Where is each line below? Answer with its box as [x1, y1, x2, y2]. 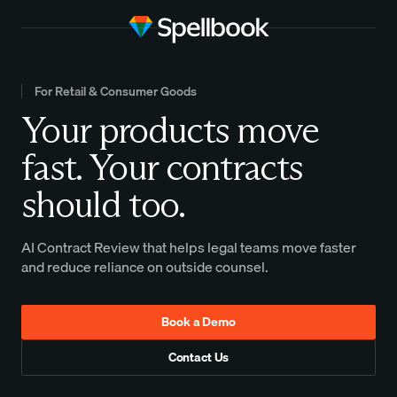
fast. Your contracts [21, 143, 303, 190]
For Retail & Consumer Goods [34, 82, 197, 102]
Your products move [21, 105, 319, 152]
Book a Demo [161, 312, 236, 332]
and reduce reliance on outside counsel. [21, 254, 269, 278]
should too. [21, 180, 185, 227]
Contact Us [167, 347, 230, 368]
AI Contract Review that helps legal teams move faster [21, 235, 356, 259]
